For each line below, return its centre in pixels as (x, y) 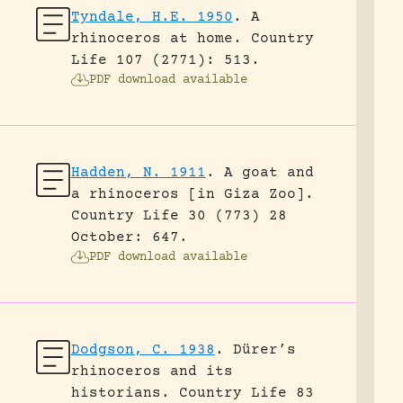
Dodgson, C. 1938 (143, 350)
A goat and (269, 173)
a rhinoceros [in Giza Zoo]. (192, 194)
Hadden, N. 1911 (138, 173)
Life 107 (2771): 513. (165, 60)
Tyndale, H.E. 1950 (152, 17)
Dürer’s (264, 350)
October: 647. (129, 237)
